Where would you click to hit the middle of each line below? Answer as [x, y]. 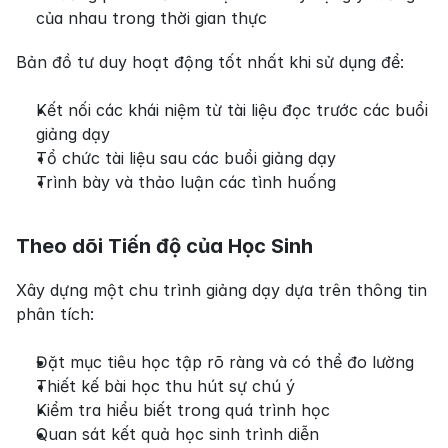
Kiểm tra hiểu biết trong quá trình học [183, 410]
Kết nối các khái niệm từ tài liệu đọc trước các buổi [232, 110]
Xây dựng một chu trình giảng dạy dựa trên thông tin [221, 290]
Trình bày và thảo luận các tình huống [186, 182]
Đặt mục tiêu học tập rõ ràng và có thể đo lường [225, 362]
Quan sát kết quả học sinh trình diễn [177, 434]
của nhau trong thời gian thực [151, 18]
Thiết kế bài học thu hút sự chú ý [165, 386]
